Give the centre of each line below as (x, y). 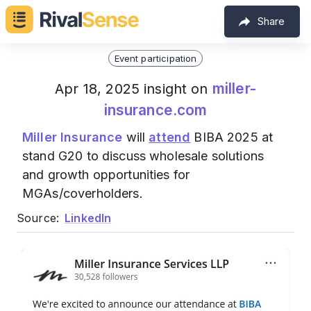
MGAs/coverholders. (83, 193)
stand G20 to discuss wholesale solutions (143, 156)
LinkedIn (88, 218)
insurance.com (155, 110)
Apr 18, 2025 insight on (134, 89)
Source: (38, 218)
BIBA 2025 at (232, 137)
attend (170, 137)
